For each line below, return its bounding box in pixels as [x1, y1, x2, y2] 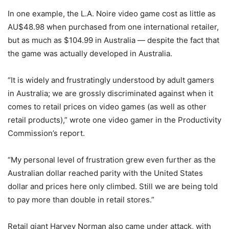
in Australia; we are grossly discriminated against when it [8, 88, 213, 98]
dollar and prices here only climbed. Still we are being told [8, 181, 218, 191]
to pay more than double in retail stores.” [8, 195, 154, 204]
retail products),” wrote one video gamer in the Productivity [8, 115, 221, 125]
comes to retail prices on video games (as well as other [8, 102, 207, 111]
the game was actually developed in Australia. [8, 49, 172, 58]
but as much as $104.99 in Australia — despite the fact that [8, 35, 219, 45]
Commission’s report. [8, 128, 85, 138]
